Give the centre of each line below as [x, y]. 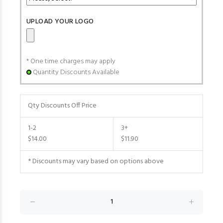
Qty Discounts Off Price [62, 106]
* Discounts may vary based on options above [96, 161]
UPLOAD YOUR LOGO [60, 21]
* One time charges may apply [71, 61]
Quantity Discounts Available [76, 72]
